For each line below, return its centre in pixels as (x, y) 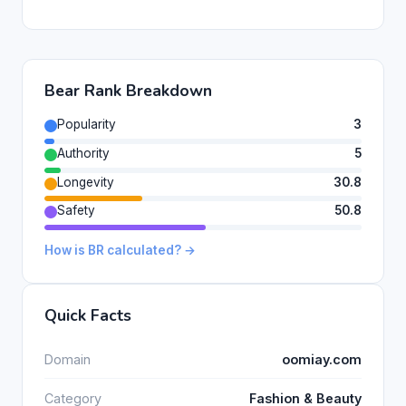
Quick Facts (88, 316)
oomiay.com (322, 359)
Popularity (87, 124)
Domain (68, 359)
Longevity (86, 182)
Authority (83, 153)
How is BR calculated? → (120, 251)
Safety (76, 211)
